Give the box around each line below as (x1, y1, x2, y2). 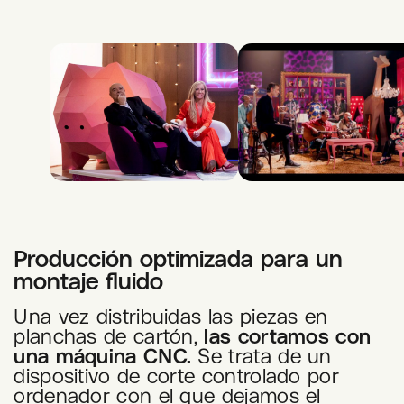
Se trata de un (191, 344, 332, 368)
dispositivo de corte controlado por (14, 364, 339, 388)
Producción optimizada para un (14, 245, 344, 271)
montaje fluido (14, 268, 164, 294)
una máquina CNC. (14, 344, 192, 368)
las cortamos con (204, 325, 372, 348)
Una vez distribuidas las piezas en (14, 305, 328, 328)
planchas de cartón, (14, 325, 205, 348)
